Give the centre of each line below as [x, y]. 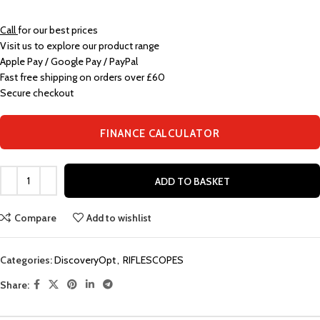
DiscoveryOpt [85, 260]
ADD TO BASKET [192, 182]
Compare [35, 217]
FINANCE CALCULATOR [160, 134]
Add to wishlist [119, 217]
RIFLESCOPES [153, 260]
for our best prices [58, 30]
